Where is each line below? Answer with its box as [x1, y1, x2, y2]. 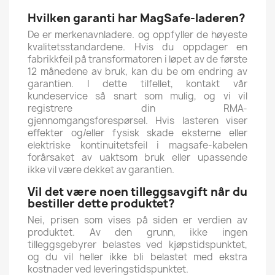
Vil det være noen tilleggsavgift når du [28, 184, 247, 199]
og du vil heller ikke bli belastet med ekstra [28, 250, 247, 263]
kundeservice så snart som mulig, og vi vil [28, 89, 247, 103]
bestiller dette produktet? [28, 195, 175, 211]
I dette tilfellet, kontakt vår [87, 77, 248, 90]
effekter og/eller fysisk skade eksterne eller [28, 126, 247, 139]
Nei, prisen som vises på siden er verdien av [28, 213, 247, 227]
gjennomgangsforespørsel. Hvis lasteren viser [28, 114, 247, 127]
